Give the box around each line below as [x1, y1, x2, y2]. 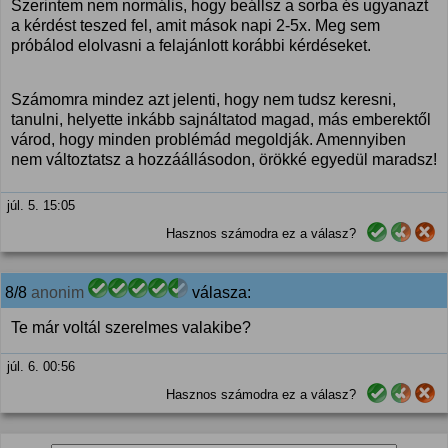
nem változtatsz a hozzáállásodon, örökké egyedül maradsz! [11, 151, 437, 168]
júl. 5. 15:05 [7, 198, 75, 213]
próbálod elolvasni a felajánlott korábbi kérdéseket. [11, 37, 371, 54]
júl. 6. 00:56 [7, 359, 75, 374]
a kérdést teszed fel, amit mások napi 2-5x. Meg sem [11, 17, 380, 34]
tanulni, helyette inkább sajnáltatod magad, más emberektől [11, 111, 431, 128]
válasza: [188, 284, 251, 301]
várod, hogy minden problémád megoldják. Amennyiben [11, 131, 406, 148]
